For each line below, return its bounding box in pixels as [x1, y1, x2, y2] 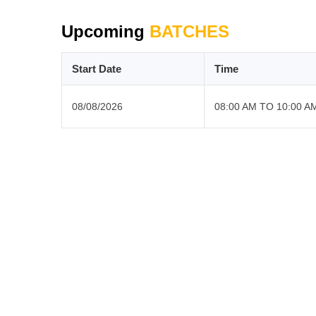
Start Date [72, 62, 121, 75]
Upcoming [61, 21, 150, 41]
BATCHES [150, 21, 229, 41]
